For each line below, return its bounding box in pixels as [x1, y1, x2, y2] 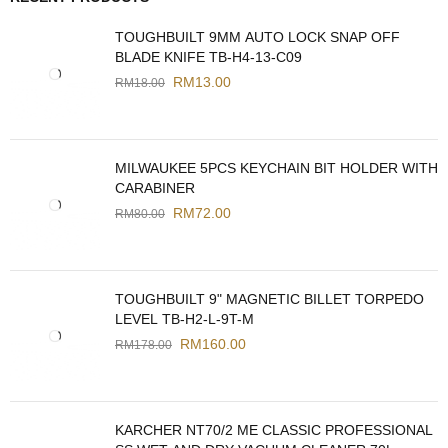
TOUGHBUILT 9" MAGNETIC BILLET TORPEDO [115, 291, 424, 308]
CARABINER [115, 180, 195, 197]
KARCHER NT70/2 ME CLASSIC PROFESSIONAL [115, 422, 433, 439]
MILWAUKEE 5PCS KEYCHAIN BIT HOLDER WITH [115, 160, 438, 177]
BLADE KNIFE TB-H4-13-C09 [115, 49, 302, 66]
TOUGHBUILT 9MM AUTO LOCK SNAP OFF [115, 29, 400, 46]
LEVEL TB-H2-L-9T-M [115, 311, 254, 328]
